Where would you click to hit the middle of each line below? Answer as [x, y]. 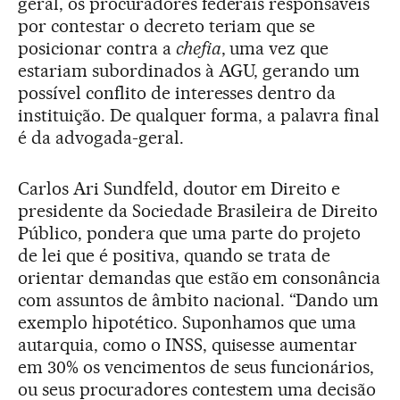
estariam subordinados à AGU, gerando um [189, 70]
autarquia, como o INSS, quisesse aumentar [188, 344]
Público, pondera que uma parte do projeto [190, 233]
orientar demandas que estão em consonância [200, 277]
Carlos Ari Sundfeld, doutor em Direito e [179, 188]
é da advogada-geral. [101, 137]
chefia [198, 48]
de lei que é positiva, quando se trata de [175, 255]
